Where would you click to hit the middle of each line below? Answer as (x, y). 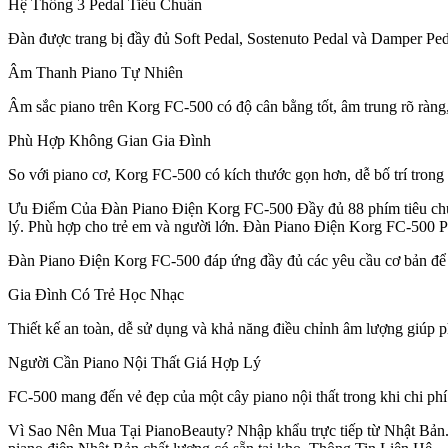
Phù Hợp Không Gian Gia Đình (109, 141)
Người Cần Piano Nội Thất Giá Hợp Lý (134, 363)
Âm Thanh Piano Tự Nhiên (95, 73)
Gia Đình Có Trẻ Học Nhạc (96, 295)
